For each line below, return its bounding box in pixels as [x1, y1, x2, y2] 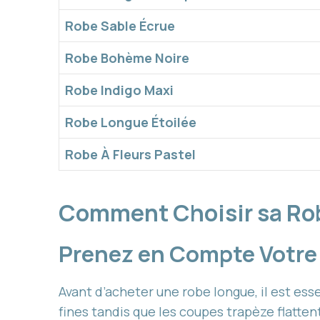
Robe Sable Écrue [65, 17, 175, 35]
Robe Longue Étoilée [65, 114, 196, 131]
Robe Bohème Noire [65, 49, 189, 67]
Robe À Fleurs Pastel [65, 146, 196, 164]
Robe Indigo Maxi [65, 81, 174, 99]
